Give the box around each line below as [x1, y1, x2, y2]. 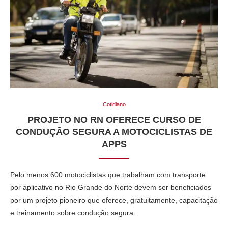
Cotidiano [102, 101, 126, 107]
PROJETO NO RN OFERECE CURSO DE [27, 114, 201, 125]
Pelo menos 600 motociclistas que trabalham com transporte [10, 170, 206, 179]
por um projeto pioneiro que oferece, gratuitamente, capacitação [10, 195, 218, 204]
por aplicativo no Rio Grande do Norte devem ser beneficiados [10, 183, 211, 191]
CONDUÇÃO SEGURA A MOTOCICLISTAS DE [16, 126, 212, 137]
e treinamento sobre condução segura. [10, 208, 135, 217]
